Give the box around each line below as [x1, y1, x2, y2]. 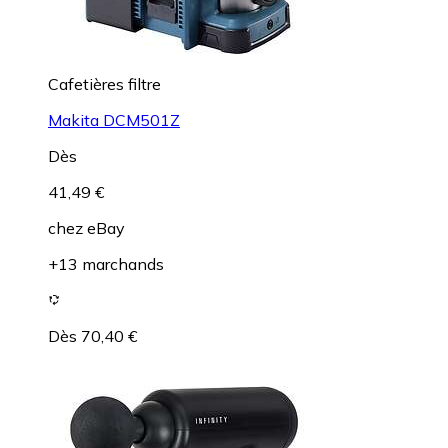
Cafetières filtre [48, 73, 161, 94]
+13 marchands [48, 253, 164, 274]
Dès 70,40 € [48, 325, 137, 346]
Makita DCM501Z [48, 109, 180, 130]
